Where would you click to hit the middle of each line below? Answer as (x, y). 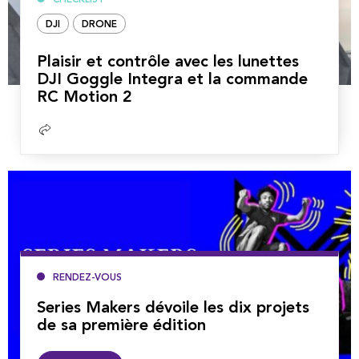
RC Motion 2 (85, 97)
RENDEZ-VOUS (87, 278)
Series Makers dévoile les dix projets (173, 308)
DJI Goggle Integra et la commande (172, 80)
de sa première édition (121, 326)
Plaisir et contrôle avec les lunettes (168, 62)
